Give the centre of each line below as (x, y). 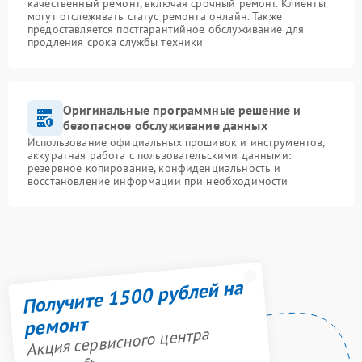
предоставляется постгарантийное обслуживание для (166, 29)
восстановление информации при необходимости (158, 181)
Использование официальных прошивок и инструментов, (176, 142)
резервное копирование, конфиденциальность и (154, 168)
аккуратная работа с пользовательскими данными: (159, 155)
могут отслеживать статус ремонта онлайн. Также (155, 16)
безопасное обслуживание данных (165, 125)
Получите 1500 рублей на (132, 297)
